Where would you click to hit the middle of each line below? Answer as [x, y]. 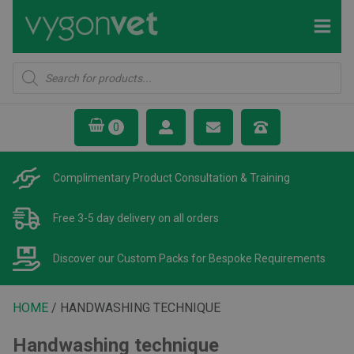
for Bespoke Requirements [258, 258]
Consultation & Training [232, 177]
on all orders [188, 218]
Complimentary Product [114, 177]
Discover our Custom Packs [122, 258]
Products [32, 75]
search [27, 87]
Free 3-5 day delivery [105, 218]
